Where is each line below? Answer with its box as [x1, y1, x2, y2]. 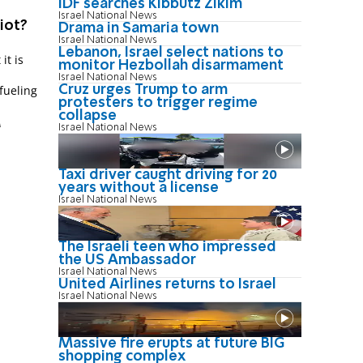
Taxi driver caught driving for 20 [58, 167, 277, 182]
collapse [58, 108, 117, 123]
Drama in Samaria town [58, 20, 219, 36]
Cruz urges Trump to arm [58, 82, 228, 97]
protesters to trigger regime [58, 95, 258, 110]
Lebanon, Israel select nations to [58, 45, 284, 60]
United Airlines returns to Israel [58, 276, 276, 292]
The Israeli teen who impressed [58, 239, 276, 254]
